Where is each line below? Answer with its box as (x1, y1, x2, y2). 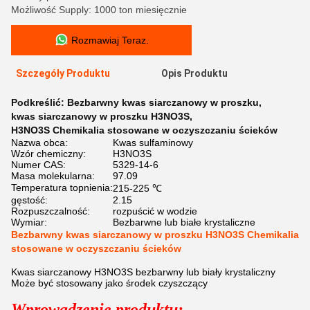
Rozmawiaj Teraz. (71, 35, 149, 46)
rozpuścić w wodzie (113, 206, 197, 217)
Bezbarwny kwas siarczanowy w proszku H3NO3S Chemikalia (11, 229, 299, 240)
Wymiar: (11, 217, 47, 228)
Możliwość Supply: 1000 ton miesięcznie (11, 4, 187, 15)
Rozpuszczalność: (11, 206, 90, 217)
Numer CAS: (11, 159, 66, 170)
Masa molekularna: (11, 170, 95, 181)
